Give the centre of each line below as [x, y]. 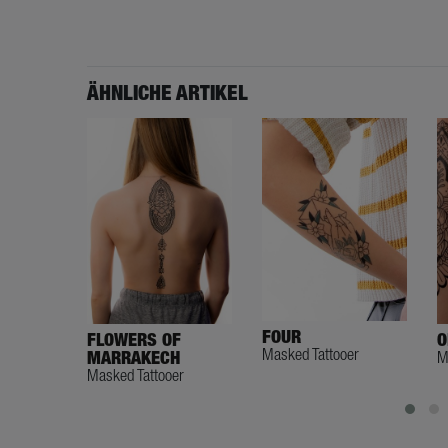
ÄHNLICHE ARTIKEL [167, 93]
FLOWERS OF [134, 340]
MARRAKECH [133, 358]
